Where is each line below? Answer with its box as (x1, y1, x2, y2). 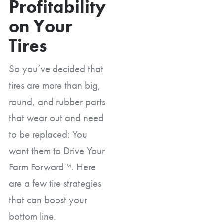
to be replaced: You (9, 127, 87, 141)
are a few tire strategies (9, 176, 101, 190)
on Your (9, 14, 72, 38)
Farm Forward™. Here (9, 160, 96, 173)
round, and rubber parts (9, 94, 105, 108)
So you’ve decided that (9, 61, 103, 75)
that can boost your (9, 192, 87, 206)
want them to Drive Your (9, 143, 105, 157)
